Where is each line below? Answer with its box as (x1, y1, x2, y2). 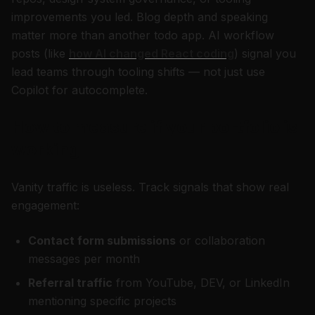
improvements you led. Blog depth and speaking (11, 10, 268, 24)
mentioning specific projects (28, 294, 176, 308)
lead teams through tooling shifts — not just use (11, 65, 265, 79)
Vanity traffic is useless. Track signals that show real (11, 180, 289, 194)
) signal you (234, 46, 296, 60)
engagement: (11, 198, 79, 212)
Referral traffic (28, 276, 112, 290)
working (11, 139, 80, 160)
